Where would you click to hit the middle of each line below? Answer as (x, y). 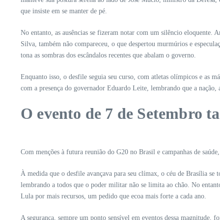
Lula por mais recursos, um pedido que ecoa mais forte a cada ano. (113, 196)
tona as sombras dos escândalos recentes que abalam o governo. (108, 55)
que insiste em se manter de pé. (64, 11)
